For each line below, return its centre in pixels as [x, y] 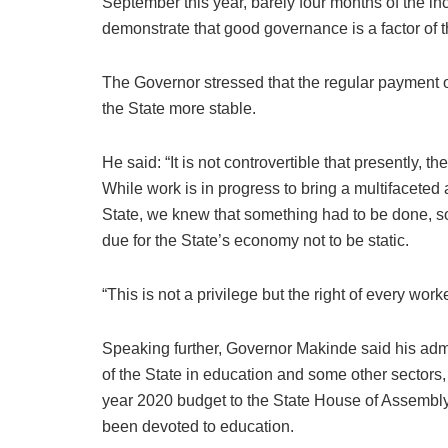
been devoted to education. [198, 427]
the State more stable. [179, 109]
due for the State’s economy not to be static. [255, 241]
